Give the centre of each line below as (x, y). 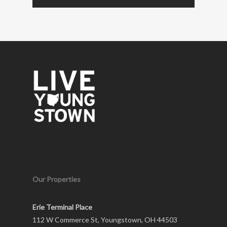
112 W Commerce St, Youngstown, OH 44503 (105, 220)
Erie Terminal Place (62, 207)
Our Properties (56, 179)
